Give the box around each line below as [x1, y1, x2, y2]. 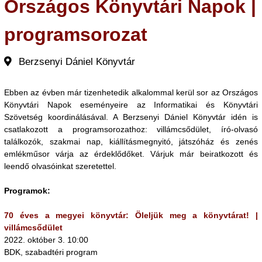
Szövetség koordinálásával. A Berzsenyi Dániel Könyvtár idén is [4, 112, 258, 122]
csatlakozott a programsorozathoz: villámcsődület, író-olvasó [4, 125, 258, 134]
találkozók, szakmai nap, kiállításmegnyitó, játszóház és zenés [4, 137, 258, 146]
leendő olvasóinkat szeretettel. [4, 161, 116, 171]
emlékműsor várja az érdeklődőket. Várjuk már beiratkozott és [4, 149, 258, 158]
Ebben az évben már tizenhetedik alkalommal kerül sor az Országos [4, 88, 258, 97]
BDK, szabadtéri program [4, 247, 98, 257]
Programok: [4, 186, 50, 195]
